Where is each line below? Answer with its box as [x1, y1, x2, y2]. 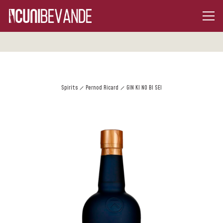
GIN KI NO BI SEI [126, 84, 162, 92]
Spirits [61, 84, 78, 92]
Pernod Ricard [86, 84, 118, 92]
